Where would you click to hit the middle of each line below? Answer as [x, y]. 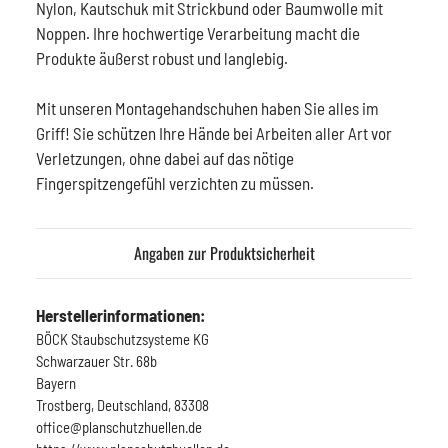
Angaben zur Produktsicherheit [224, 252]
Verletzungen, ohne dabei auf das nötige [165, 157]
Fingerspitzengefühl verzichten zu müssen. [175, 182]
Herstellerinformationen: [120, 314]
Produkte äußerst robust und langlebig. [162, 57]
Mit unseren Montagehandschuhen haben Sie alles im [207, 107]
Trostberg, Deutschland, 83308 [122, 404]
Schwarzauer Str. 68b [96, 360]
